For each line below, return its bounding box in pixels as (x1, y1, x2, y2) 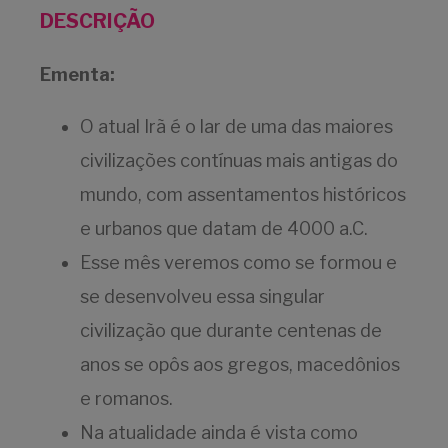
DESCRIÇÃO (40, 9, 155, 34)
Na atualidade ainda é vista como (80, 422, 358, 444)
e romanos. (80, 388, 173, 410)
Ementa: (40, 64, 115, 86)
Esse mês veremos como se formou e (80, 252, 397, 274)
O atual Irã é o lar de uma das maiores (80, 116, 393, 138)
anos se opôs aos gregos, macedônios (80, 354, 400, 376)
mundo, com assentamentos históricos (80, 184, 406, 206)
